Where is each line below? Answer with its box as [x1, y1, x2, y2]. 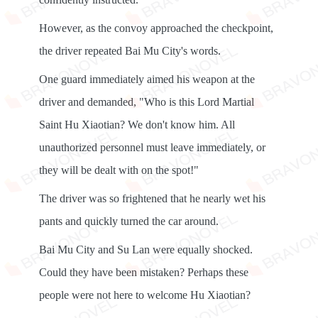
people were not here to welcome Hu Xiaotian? [39, 289, 251, 301]
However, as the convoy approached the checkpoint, [39, 22, 273, 34]
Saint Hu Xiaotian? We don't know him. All [39, 119, 235, 131]
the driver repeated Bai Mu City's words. [39, 45, 221, 57]
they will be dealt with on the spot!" [39, 164, 199, 176]
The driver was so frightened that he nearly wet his [39, 192, 265, 204]
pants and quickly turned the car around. [39, 215, 219, 227]
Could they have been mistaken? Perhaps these [39, 266, 248, 278]
